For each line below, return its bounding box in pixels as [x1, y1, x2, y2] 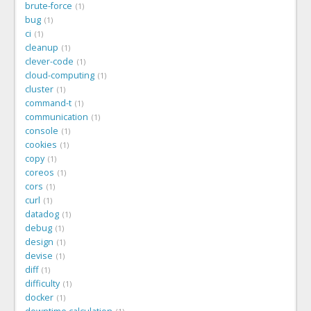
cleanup [25, 41, 58, 53]
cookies [25, 138, 57, 151]
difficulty [25, 277, 60, 289]
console [25, 124, 58, 137]
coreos [25, 166, 54, 178]
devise [25, 249, 53, 262]
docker [25, 291, 53, 303]
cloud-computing [25, 69, 94, 81]
